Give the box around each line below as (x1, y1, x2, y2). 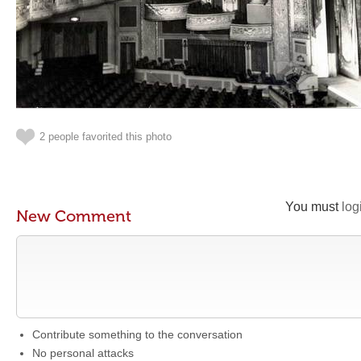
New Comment (16, 206, 131, 226)
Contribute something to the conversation (32, 328, 243, 341)
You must (285, 200, 342, 214)
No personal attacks (32, 346, 134, 359)
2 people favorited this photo (39, 131, 172, 143)
